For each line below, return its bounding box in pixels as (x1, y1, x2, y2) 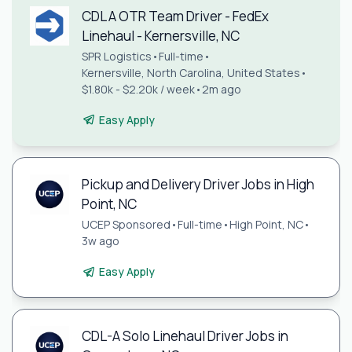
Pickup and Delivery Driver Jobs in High (81, 175, 314, 194)
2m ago (201, 81, 241, 97)
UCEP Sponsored (81, 217, 170, 233)
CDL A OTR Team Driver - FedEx (81, 6, 269, 25)
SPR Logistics (81, 48, 152, 64)
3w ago (81, 233, 119, 249)
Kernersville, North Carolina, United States (81, 64, 300, 80)
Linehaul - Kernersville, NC (81, 26, 240, 45)
